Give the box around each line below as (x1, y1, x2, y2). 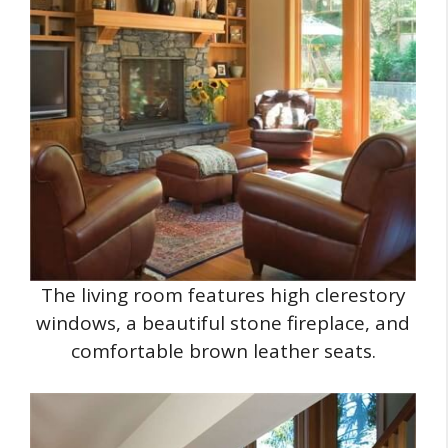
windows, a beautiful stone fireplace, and (36, 309, 410, 336)
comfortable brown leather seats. (70, 337, 376, 364)
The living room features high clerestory (40, 281, 406, 308)
